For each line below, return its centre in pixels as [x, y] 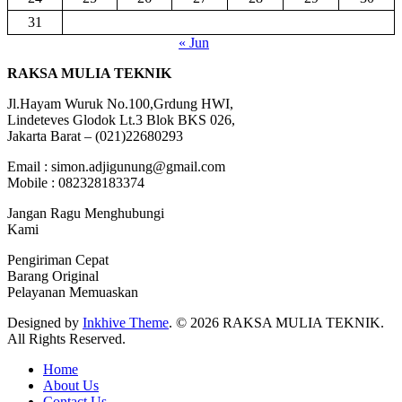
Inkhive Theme [126, 323]
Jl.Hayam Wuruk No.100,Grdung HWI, [120, 104]
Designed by [45, 323]
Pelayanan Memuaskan [73, 293]
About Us [71, 386]
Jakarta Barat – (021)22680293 [95, 136]
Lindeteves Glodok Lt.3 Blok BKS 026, [121, 120]
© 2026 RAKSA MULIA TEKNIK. [280, 323]
